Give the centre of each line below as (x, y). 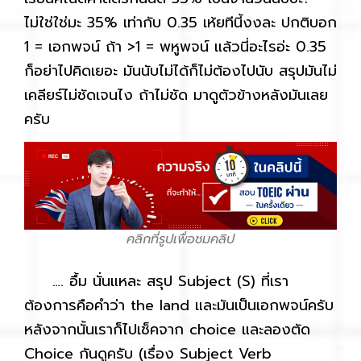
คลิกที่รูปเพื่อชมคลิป (180, 239)
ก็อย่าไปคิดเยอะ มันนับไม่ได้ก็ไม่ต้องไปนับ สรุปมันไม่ (180, 71)
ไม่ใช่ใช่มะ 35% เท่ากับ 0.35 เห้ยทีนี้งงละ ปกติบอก (180, 22)
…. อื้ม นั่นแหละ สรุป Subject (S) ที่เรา (156, 281)
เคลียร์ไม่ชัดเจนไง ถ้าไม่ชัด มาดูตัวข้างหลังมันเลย (176, 95)
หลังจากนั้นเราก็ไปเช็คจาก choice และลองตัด (167, 329)
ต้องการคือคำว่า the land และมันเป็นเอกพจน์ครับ (179, 305)
